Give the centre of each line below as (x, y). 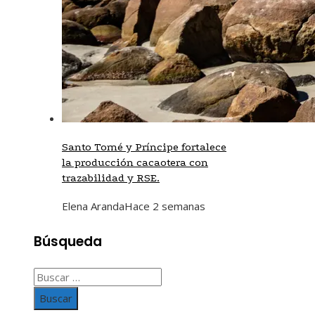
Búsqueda (68, 242)
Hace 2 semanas (165, 206)
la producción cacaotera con (135, 162)
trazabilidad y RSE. (111, 178)
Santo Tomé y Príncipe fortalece (144, 147)
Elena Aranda (93, 206)
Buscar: (51, 277)
